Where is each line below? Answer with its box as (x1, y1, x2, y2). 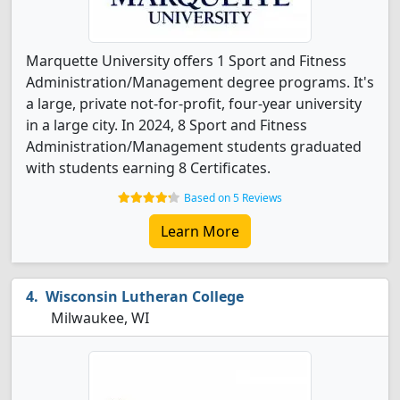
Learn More (161, 221, 239, 241)
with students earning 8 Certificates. (26, 158, 271, 178)
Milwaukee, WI (47, 308, 149, 328)
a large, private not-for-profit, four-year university (26, 94, 362, 113)
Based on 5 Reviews (184, 190, 282, 205)
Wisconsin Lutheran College (46, 287, 244, 306)
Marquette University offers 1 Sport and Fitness (26, 51, 346, 71)
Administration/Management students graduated (26, 137, 362, 156)
